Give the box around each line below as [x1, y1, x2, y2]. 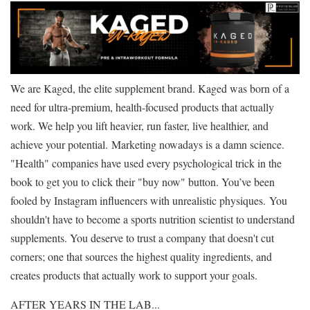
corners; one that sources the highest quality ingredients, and [10, 248, 272, 264]
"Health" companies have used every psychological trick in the [10, 155, 282, 170]
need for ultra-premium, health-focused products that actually [10, 99, 274, 114]
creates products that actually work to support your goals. [10, 267, 257, 282]
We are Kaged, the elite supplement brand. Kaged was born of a [10, 80, 289, 95]
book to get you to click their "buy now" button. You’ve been [10, 174, 275, 189]
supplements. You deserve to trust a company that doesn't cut [10, 230, 274, 245]
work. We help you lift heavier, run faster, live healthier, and [10, 118, 268, 133]
